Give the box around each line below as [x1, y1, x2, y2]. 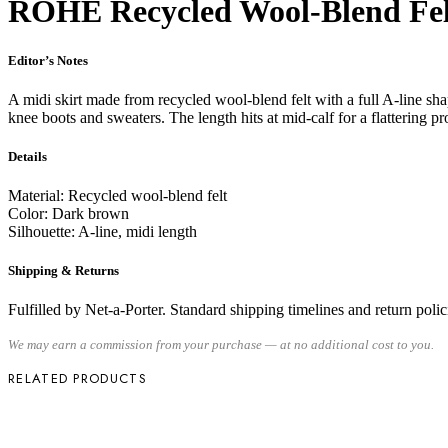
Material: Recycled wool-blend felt [8, 187, 227, 205]
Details [8, 148, 47, 164]
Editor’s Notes [8, 52, 88, 68]
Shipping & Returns [8, 263, 119, 279]
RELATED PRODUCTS [8, 369, 147, 389]
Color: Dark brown [8, 205, 129, 223]
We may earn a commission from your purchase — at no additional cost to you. [8, 337, 434, 353]
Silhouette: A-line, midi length [8, 223, 197, 241]
